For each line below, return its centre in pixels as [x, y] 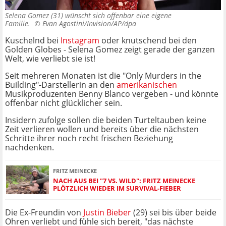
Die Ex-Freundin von [44, 213]
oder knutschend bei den [148, 41]
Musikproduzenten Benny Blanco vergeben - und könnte [112, 94]
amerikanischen [147, 85]
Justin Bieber [108, 213]
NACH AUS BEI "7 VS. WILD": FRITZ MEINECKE [124, 180]
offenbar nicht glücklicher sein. [64, 103]
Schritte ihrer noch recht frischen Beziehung [89, 138]
